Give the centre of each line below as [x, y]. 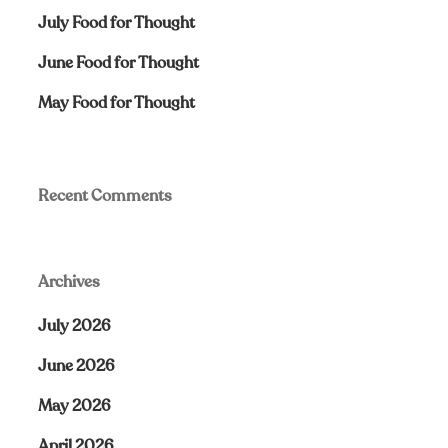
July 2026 [74, 326]
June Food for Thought [118, 63]
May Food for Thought [116, 103]
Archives [68, 282]
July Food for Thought [116, 23]
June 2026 [76, 366]
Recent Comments [104, 196]
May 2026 [74, 406]
